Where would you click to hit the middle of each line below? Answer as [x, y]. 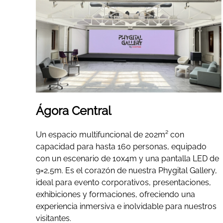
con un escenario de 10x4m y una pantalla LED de [127, 159]
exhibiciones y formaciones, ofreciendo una [115, 195]
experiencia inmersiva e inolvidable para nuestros [126, 207]
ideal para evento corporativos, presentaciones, [123, 183]
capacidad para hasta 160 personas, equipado [121, 147]
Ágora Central [74, 111]
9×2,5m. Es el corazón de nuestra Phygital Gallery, [126, 171]
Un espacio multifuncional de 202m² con [110, 135]
